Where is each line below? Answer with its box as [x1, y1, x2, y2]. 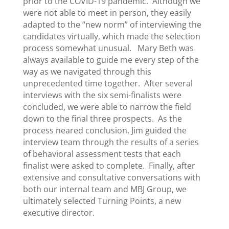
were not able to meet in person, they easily [22, 7, 191, 18]
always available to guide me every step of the [22, 54, 199, 65]
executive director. [22, 207, 95, 218]
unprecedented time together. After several [22, 78, 193, 89]
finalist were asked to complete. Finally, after [22, 160, 195, 171]
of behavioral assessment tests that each [22, 148, 181, 159]
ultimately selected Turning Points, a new [22, 195, 181, 207]
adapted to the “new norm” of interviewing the [22, 19, 201, 30]
